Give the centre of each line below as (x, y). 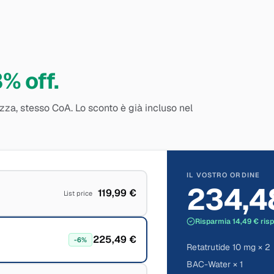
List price (78, 193)
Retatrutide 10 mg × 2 (229, 247)
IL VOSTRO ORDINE (223, 175)
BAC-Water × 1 (215, 264)
